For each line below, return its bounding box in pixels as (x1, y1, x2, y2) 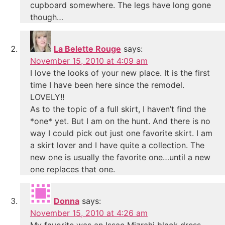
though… (30, 12, 63, 22)
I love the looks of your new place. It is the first (30, 67, 210, 78)
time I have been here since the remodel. (30, 79, 184, 90)
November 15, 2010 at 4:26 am (30, 207, 148, 218)
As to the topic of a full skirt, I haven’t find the (30, 103, 206, 114)
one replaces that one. (30, 164, 115, 174)
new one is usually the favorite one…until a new (30, 152, 210, 162)
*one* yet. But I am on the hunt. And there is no (30, 116, 210, 126)
